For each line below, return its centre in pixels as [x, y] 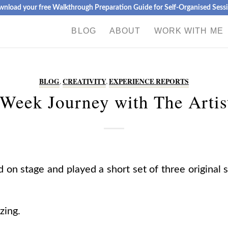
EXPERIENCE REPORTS [149, 81]
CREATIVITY [84, 81]
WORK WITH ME [189, 31]
